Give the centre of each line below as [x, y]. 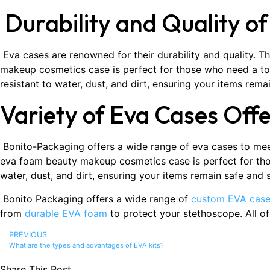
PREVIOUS [28, 234]
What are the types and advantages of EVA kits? [86, 245]
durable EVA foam [64, 213]
